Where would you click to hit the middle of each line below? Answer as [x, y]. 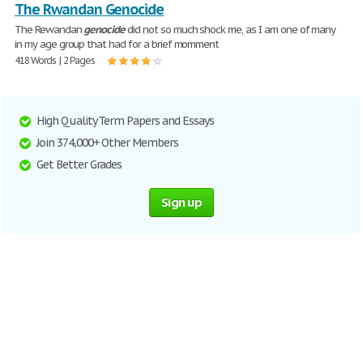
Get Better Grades [79, 164]
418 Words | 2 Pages [55, 60]
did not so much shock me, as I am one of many [231, 30]
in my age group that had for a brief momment [117, 44]
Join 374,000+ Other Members [107, 143]
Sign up [181, 202]
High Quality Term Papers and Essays [125, 121]
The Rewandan [49, 30]
